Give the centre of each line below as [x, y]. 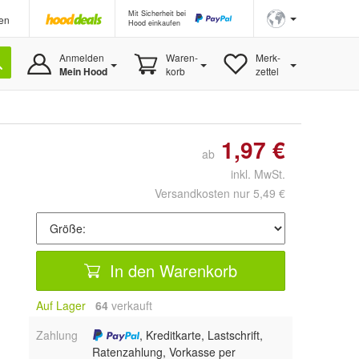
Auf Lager [61, 305]
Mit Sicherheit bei [157, 13]
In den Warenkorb [171, 270]
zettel [267, 71]
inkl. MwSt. [252, 174]
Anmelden [81, 57]
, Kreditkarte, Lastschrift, [202, 335]
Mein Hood [83, 71]
